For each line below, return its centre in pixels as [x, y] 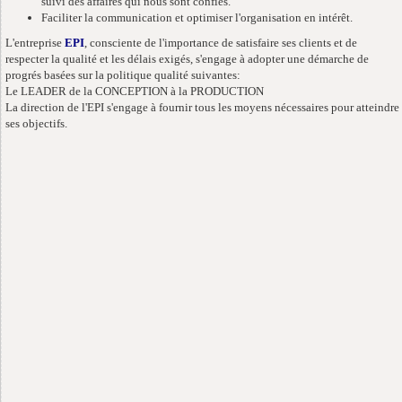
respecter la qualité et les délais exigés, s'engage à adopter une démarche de [187, 59]
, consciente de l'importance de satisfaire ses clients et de [221, 43]
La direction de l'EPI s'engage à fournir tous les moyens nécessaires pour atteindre [202, 107]
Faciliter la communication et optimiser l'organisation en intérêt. [197, 17]
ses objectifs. [36, 123]
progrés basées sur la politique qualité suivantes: [123, 75]
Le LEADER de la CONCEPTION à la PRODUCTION [135, 91]
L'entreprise [35, 43]
